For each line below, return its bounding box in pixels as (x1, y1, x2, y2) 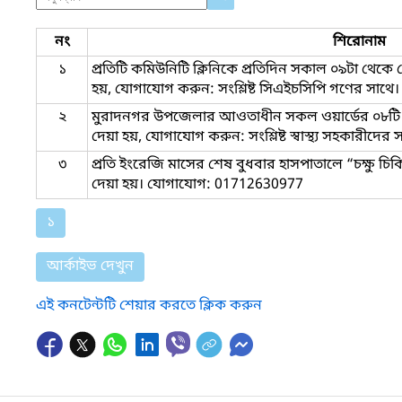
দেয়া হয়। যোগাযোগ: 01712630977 (92, 174, 303, 195)
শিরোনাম (332, 31, 386, 52)
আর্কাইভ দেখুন (47, 256, 134, 276)
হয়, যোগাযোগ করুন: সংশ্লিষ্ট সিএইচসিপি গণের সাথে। (92, 79, 399, 100)
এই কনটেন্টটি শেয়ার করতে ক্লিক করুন (36, 295, 262, 316)
